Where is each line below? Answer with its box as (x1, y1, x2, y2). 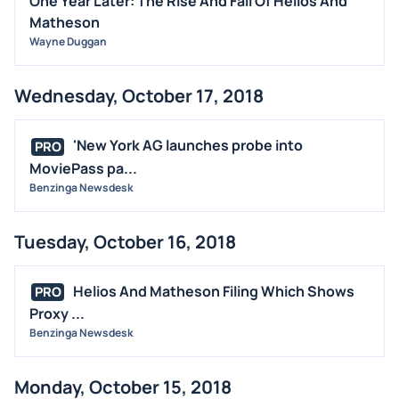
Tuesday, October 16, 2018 (14, 229, 236, 254)
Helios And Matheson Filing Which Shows (73, 281, 354, 301)
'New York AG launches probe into (73, 134, 303, 155)
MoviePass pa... (29, 158, 137, 178)
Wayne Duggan (29, 33, 107, 49)
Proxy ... (29, 304, 85, 324)
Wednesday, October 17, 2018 (14, 83, 264, 108)
